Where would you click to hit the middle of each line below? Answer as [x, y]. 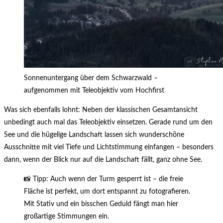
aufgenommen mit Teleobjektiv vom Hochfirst [94, 91]
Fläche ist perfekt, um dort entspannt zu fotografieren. [107, 192]
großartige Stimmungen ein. [66, 217]
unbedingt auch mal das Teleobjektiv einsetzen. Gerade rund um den [108, 123]
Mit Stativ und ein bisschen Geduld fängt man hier [101, 204]
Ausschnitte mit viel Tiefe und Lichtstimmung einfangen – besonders [109, 148]
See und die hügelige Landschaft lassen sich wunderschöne [94, 135]
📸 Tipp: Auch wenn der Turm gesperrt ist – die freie [104, 179]
